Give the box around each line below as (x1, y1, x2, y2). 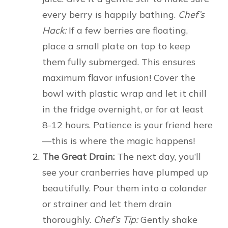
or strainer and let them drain (42, 198, 172, 210)
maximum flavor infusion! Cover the (42, 72, 195, 84)
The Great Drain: (42, 151, 115, 163)
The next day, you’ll (115, 151, 201, 163)
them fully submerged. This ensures (42, 56, 195, 68)
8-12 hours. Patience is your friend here (42, 119, 213, 131)
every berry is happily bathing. (42, 9, 178, 21)
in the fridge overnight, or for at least (42, 103, 204, 116)
